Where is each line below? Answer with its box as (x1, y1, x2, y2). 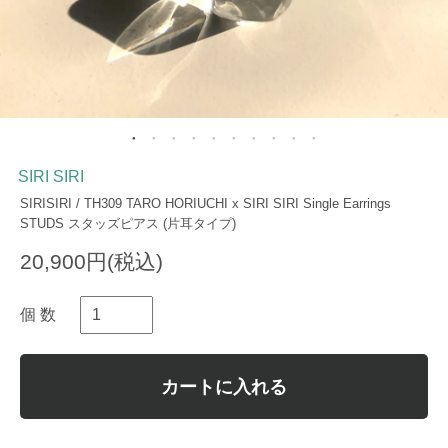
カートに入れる (161, 376, 287, 397)
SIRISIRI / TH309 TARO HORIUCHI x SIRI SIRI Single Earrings (20, 196, 391, 211)
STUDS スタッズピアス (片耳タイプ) (20, 216, 236, 231)
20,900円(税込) (20, 250, 163, 273)
